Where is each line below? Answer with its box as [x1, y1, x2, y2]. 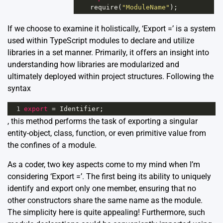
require [90, 3, 118, 11]
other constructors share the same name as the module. [7, 196, 203, 206]
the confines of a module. [7, 140, 97, 150]
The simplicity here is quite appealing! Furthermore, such [7, 208, 205, 218]
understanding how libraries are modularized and [7, 60, 179, 70]
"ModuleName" [122, 3, 170, 11]
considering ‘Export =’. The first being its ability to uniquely [7, 172, 211, 182]
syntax [7, 84, 31, 94]
